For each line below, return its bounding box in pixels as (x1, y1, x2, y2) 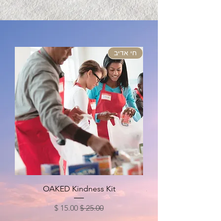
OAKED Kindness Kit (42, 184, 115, 194)
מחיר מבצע (40, 203, 78, 213)
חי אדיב (114, 48, 137, 58)
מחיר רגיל (72, 203, 104, 213)
